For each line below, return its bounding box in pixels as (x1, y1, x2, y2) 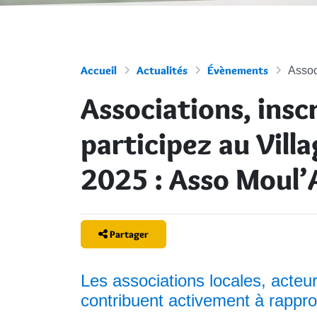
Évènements (207, 64, 268, 78)
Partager (109, 227, 149, 241)
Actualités (137, 64, 188, 78)
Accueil (81, 64, 117, 78)
